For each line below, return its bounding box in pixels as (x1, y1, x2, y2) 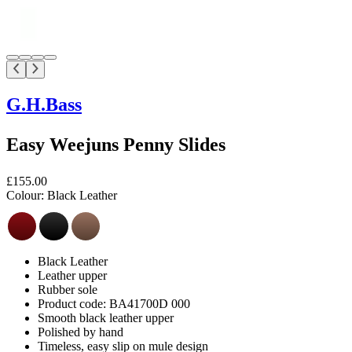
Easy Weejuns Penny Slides (6, 134, 225, 155)
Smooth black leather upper (38, 310, 174, 324)
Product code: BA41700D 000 (38, 296, 190, 310)
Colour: (6, 188, 44, 202)
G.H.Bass (6, 93, 82, 115)
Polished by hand (38, 324, 123, 339)
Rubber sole (38, 282, 97, 296)
